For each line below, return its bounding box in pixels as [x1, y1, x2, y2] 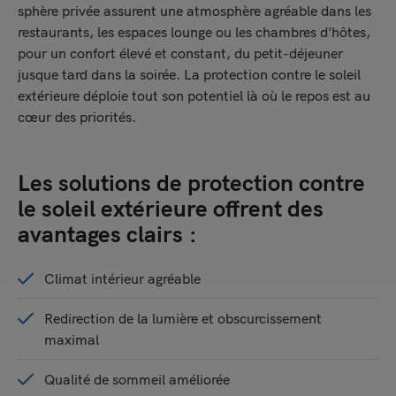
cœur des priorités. [18, 108, 136, 126]
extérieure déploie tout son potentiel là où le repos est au [18, 87, 370, 104]
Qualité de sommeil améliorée [44, 370, 230, 388]
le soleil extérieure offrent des [18, 194, 324, 223]
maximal [44, 331, 99, 348]
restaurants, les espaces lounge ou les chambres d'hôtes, [18, 23, 370, 41]
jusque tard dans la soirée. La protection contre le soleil [18, 65, 361, 83]
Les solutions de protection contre [18, 168, 365, 197]
